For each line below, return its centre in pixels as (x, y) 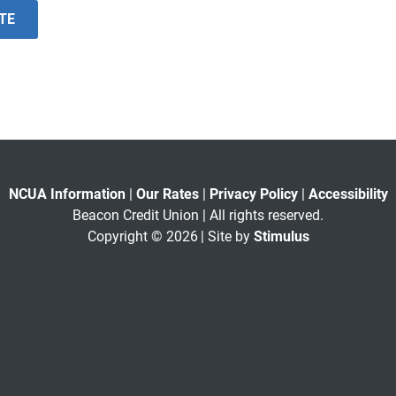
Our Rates (167, 194)
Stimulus (281, 237)
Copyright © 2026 (142, 237)
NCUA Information (67, 194)
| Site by (227, 237)
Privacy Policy (253, 194)
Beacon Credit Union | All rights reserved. (198, 216)
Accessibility (348, 194)
